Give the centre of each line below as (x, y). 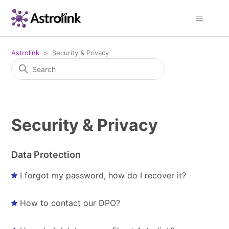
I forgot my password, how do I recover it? (103, 175)
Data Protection (46, 155)
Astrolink (26, 53)
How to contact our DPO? (70, 203)
